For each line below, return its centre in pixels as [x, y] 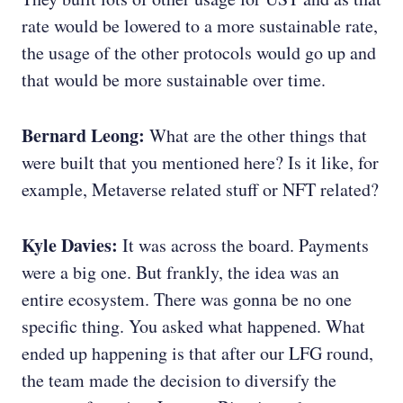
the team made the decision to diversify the [179, 381]
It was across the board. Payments [243, 246]
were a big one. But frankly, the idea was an [180, 273]
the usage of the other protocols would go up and [199, 53]
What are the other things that [256, 136]
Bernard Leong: [83, 136]
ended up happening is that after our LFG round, [197, 354]
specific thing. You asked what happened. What [193, 327]
